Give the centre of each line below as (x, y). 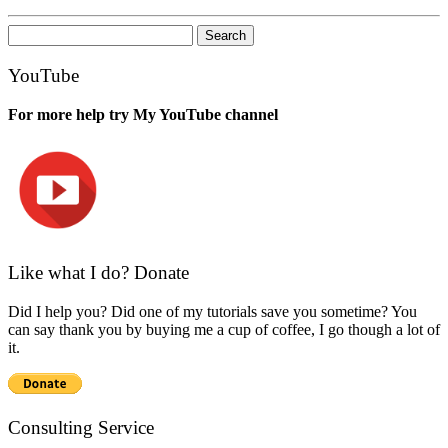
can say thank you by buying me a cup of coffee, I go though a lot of (224, 330)
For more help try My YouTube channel (143, 114)
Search (28, 33)
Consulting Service (81, 427)
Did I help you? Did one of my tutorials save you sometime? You (212, 312)
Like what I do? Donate (98, 273)
